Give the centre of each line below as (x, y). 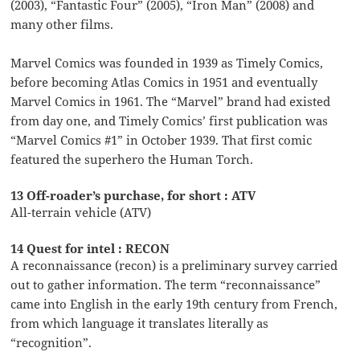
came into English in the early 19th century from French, (174, 303)
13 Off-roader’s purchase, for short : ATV (133, 195)
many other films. (62, 24)
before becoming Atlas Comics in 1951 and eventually (164, 82)
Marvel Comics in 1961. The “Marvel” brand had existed (171, 101)
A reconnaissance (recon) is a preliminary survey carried (174, 265)
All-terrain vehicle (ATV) (81, 212)
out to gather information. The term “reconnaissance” (166, 284)
